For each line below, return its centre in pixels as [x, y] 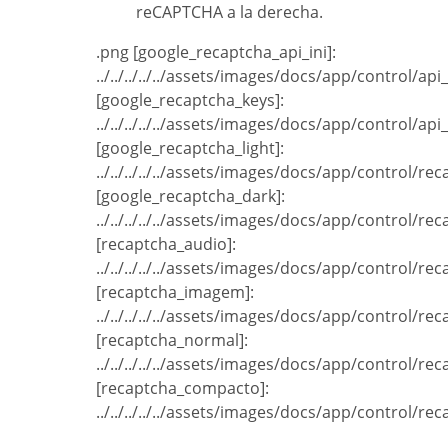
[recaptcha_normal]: [172, 340]
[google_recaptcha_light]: [190, 148]
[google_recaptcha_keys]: [190, 100]
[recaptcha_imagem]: [175, 292]
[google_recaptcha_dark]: [190, 196]
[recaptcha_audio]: [166, 244]
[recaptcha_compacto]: [182, 388]
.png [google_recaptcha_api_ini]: [103, 52]
